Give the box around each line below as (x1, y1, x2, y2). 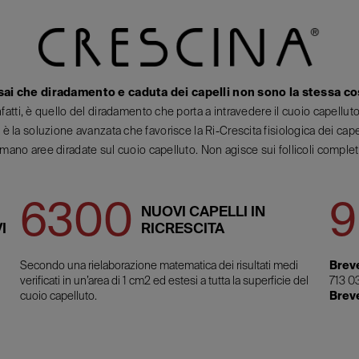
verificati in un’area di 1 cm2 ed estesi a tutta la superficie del (20, 274, 309, 287)
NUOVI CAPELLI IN (141, 203, 266, 220)
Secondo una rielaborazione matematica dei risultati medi (20, 259, 299, 272)
